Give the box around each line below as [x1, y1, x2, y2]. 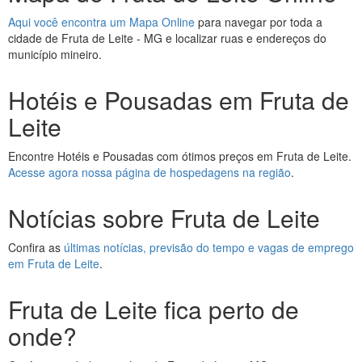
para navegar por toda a [195, 14, 322, 30]
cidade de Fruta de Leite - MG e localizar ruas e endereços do [8, 30, 326, 46]
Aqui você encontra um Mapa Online [8, 14, 195, 30]
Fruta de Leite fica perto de [8, 292, 299, 326]
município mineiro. [8, 46, 102, 62]
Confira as [8, 239, 64, 255]
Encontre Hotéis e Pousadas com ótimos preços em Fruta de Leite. [8, 148, 351, 164]
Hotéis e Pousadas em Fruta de [8, 82, 349, 117]
